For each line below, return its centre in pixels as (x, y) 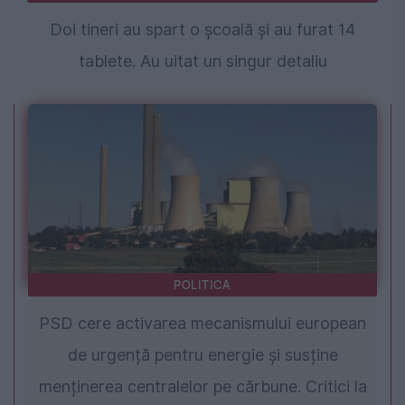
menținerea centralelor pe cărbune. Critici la (202, 386)
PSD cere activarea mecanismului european (202, 323)
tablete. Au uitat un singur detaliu (202, 61)
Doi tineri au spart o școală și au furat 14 (202, 29)
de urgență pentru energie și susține (202, 354)
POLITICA (202, 284)
